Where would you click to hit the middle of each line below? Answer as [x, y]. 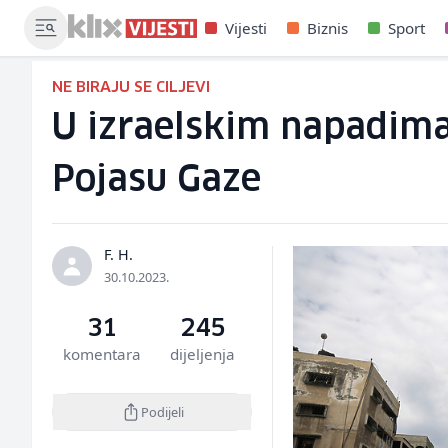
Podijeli [162, 411]
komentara [102, 354]
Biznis [327, 28]
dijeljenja [202, 354]
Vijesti [246, 28]
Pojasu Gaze [156, 180]
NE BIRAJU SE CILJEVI [131, 87]
